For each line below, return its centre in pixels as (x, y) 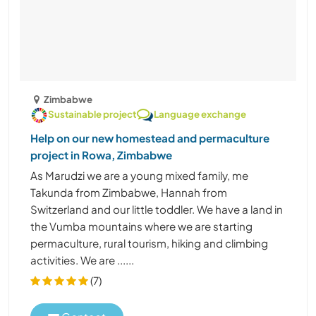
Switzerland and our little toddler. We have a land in (157, 209)
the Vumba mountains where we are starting (141, 226)
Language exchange (200, 114)
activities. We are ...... (82, 260)
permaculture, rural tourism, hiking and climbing (149, 243)
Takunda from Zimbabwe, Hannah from (129, 192)
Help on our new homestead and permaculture (150, 138)
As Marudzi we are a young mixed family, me (139, 175)
